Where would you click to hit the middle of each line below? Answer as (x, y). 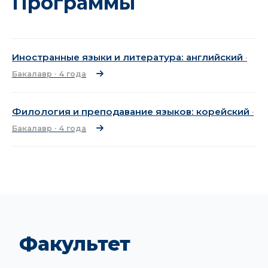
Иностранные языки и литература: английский (129, 57)
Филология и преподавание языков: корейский (132, 111)
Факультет (75, 244)
